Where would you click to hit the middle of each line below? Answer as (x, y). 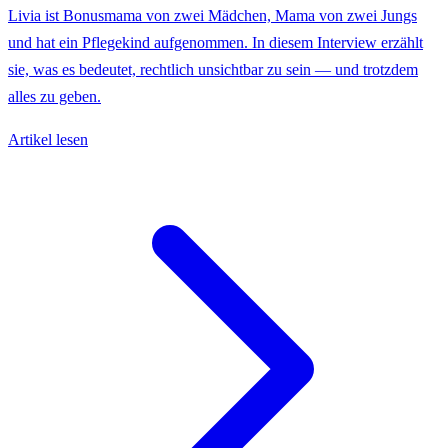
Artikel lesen (48, 140)
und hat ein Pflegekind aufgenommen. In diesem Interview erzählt (215, 43)
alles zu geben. (54, 97)
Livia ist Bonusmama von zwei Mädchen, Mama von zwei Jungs (212, 16)
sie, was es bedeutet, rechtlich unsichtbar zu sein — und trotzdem (213, 70)
